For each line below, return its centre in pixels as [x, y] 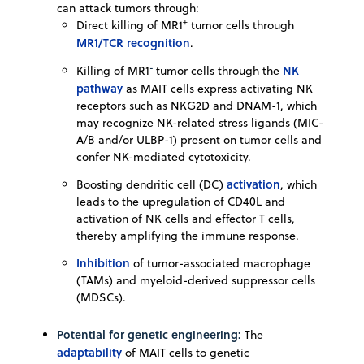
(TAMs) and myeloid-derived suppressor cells [196, 281]
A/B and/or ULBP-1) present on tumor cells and [199, 140]
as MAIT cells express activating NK [218, 89]
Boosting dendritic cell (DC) [152, 185]
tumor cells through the [219, 71]
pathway [100, 89]
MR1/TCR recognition [133, 43]
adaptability [89, 353]
